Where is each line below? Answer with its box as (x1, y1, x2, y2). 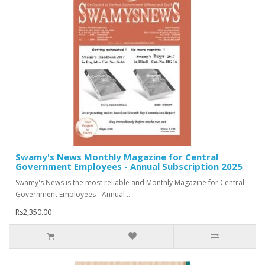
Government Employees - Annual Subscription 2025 (15, 160, 243, 173)
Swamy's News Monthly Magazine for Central (15, 151, 218, 163)
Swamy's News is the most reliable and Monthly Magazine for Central (15, 177, 244, 188)
